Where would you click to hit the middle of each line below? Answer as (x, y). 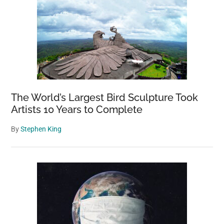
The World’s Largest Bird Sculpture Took (105, 97)
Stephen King (41, 129)
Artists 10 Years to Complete (77, 109)
